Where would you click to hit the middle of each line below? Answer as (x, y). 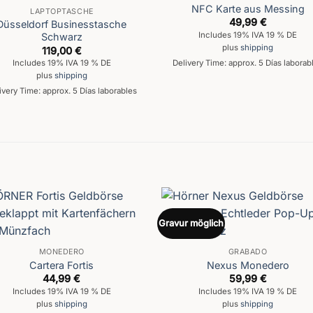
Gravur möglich (191, 224)
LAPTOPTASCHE (62, 12)
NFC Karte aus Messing (248, 8)
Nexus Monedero (248, 265)
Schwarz (61, 37)
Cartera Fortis (62, 265)
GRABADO (248, 252)
